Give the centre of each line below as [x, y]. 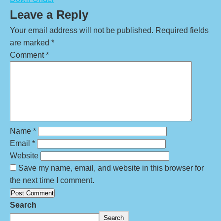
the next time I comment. [52, 180]
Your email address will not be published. [82, 30]
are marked [31, 43]
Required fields [182, 30]
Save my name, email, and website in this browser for [111, 168]
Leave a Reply [49, 15]
